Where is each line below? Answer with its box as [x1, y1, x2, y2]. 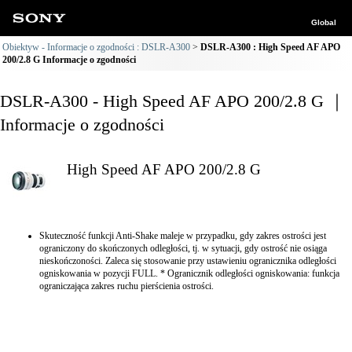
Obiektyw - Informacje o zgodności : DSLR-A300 [2, 42, 190, 53]
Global [311, 18, 336, 27]
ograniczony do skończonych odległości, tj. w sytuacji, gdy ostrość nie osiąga [39, 243, 327, 254]
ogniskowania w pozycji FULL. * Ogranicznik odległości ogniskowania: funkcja [39, 268, 339, 279]
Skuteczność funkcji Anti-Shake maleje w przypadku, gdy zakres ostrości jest [39, 230, 326, 241]
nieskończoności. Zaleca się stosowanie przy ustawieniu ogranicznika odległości [39, 255, 336, 266]
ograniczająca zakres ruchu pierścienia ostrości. [39, 280, 214, 291]
